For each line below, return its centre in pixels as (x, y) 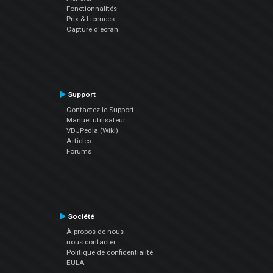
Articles (79, 140)
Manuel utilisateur (96, 120)
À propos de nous (95, 231)
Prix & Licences (90, 19)
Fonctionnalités (91, 8)
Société (80, 216)
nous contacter (91, 242)
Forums (79, 151)
